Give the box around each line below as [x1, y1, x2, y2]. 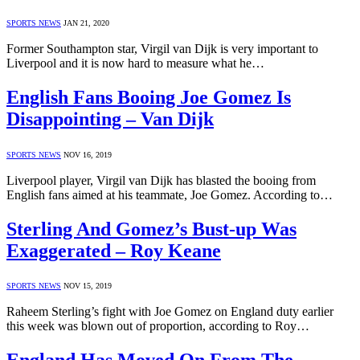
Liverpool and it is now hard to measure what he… [6, 55, 264, 70]
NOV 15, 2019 [63, 281, 112, 291]
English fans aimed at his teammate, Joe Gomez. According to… [6, 187, 333, 202]
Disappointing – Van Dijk [6, 108, 214, 129]
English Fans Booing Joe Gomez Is [6, 86, 291, 108]
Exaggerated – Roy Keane [6, 239, 221, 261]
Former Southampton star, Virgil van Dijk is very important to [6, 41, 318, 55]
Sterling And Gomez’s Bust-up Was [6, 218, 297, 239]
